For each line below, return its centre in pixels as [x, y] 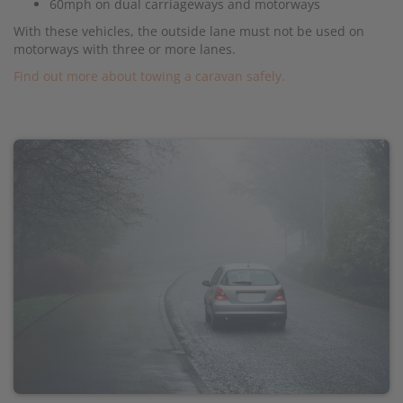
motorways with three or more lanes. [125, 49]
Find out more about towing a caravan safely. [149, 76]
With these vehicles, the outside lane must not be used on [189, 31]
